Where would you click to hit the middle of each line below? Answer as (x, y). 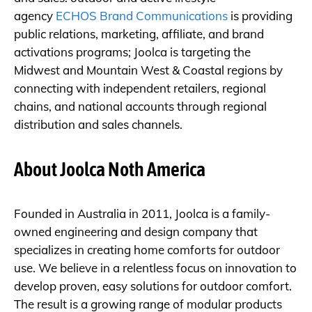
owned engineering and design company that (136, 231)
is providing (260, 15)
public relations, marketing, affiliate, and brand (139, 33)
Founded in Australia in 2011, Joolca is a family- (142, 213)
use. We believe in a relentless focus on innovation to (155, 267)
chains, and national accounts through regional (140, 106)
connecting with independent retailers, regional (140, 88)
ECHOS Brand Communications (142, 15)
